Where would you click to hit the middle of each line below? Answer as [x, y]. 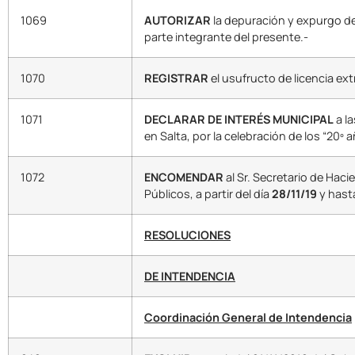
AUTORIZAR [177, 21]
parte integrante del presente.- [226, 37]
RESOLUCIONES [187, 235]
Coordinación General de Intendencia [248, 318]
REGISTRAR [176, 78]
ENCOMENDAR [184, 177]
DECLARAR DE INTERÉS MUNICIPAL [239, 120]
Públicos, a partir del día [208, 194]
